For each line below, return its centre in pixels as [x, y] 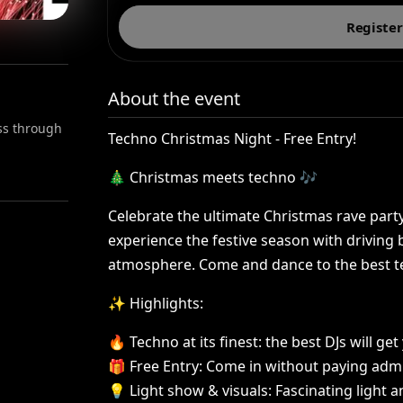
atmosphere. [152, 264]
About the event [175, 99]
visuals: [247, 390]
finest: [241, 342]
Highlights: [167, 303]
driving [371, 240]
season [286, 240]
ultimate [232, 216]
